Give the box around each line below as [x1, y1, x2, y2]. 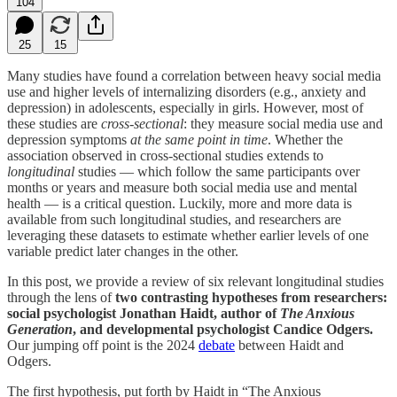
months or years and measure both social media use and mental [7, 179, 357, 195]
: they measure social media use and [183, 115, 383, 131]
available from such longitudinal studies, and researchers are [7, 211, 341, 227]
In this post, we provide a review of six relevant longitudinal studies [7, 273, 384, 289]
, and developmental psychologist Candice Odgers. [73, 321, 373, 337]
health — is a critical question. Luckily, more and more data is [7, 195, 352, 211]
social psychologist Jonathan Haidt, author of [7, 305, 280, 321]
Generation [7, 321, 73, 337]
